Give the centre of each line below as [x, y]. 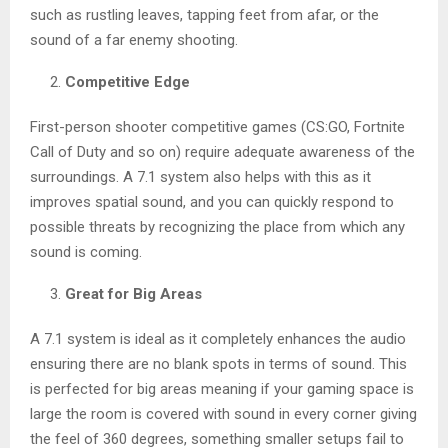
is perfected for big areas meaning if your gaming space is [222, 389]
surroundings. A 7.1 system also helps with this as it [200, 177]
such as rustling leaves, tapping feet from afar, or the [204, 15]
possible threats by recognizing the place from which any [217, 227]
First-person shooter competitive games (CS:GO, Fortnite [217, 127]
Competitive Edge [127, 82]
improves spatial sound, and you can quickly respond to [212, 202]
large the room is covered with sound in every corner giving [223, 414]
